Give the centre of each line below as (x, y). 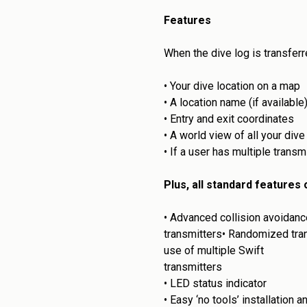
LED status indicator (218, 283)
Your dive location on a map (235, 86)
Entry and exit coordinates (232, 119)
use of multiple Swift (214, 250)
